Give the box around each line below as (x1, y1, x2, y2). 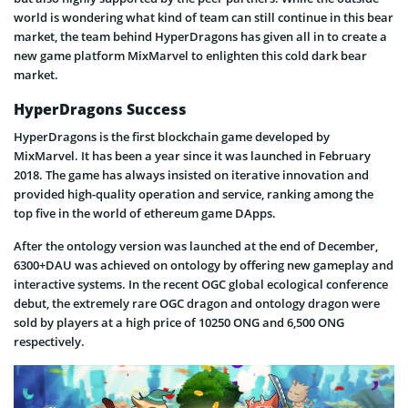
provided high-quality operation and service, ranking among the (14, 186, 373, 203)
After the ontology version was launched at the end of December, (14, 238, 378, 255)
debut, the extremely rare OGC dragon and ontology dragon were (14, 295, 380, 312)
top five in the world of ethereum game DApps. (14, 205, 276, 222)
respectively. (14, 333, 85, 351)
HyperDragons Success (14, 99, 187, 120)
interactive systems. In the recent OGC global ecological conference (14, 276, 388, 293)
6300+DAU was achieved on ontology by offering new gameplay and (14, 257, 393, 274)
